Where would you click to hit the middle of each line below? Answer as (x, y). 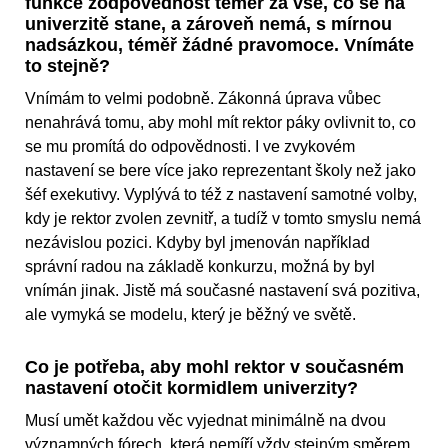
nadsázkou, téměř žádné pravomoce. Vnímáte (219, 45)
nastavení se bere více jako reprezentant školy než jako (220, 171)
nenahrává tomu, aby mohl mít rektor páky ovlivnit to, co (220, 123)
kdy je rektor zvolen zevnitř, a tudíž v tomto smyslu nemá (223, 219)
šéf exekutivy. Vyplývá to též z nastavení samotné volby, (221, 195)
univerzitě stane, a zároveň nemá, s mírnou (208, 24)
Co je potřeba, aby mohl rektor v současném (214, 367)
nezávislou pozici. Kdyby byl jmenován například (197, 243)
